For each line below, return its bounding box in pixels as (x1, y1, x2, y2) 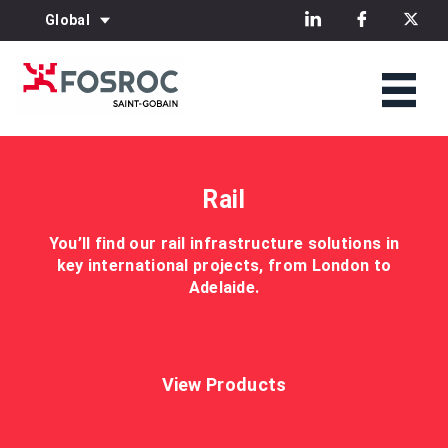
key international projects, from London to (56, 256, 392, 275)
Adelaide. (188, 278, 260, 297)
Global (45, 12, 90, 28)
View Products (161, 374, 287, 395)
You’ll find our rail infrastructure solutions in (48, 234, 400, 253)
